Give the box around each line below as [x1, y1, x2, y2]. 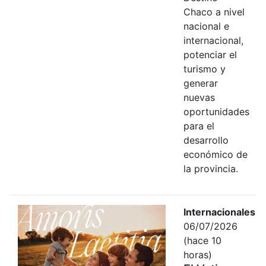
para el [183, 119, 214, 132]
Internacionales [183, 205, 255, 218]
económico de [183, 148, 248, 160]
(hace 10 [183, 234, 221, 246]
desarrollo [183, 134, 229, 146]
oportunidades [183, 105, 249, 118]
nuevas [183, 91, 215, 103]
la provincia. [183, 162, 238, 175]
